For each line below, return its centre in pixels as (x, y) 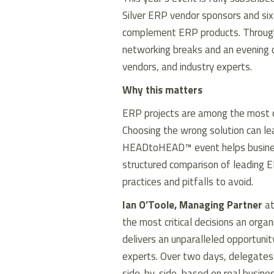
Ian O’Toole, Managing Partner (192, 205)
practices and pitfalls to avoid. (187, 182)
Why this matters (162, 90)
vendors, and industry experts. (187, 67)
